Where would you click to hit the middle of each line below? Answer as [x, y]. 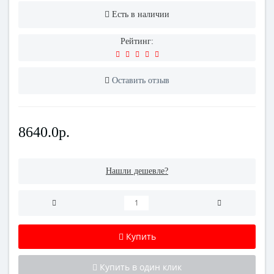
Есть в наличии [141, 15]
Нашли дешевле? [137, 171]
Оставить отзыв [141, 81]
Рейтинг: [137, 42]
